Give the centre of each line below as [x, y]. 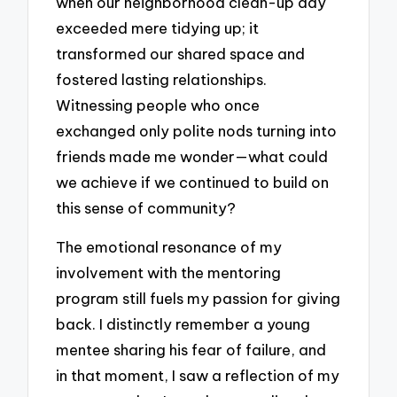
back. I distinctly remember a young [183, 324]
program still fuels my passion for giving [198, 299]
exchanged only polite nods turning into [197, 130]
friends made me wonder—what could [192, 156]
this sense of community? [146, 207]
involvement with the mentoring [169, 273]
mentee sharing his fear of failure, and [191, 350]
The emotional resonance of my [169, 247]
